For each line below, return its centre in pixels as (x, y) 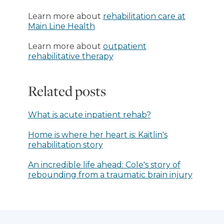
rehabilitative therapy (70, 56)
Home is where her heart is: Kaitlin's (97, 134)
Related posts (67, 90)
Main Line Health (61, 26)
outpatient (124, 46)
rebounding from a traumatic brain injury (110, 174)
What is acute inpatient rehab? (89, 114)
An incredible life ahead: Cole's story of (104, 164)
